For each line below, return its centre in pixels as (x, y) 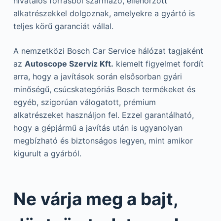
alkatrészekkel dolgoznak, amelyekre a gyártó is (104, 14)
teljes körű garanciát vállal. (63, 26)
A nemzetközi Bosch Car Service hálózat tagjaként (108, 51)
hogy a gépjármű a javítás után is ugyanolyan (98, 128)
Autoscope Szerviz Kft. (69, 64)
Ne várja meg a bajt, (95, 199)
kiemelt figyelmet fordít (158, 64)
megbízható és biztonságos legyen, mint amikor (103, 141)
